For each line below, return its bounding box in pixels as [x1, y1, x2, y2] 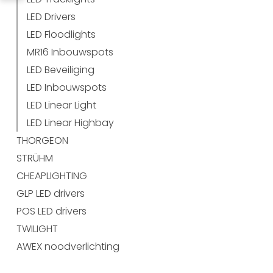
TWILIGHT [16, 222, 58, 236]
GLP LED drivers [16, 186, 85, 200]
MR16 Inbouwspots [27, 45, 113, 59]
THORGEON [16, 133, 68, 147]
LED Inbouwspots [27, 80, 107, 94]
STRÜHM [16, 151, 53, 165]
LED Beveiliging [27, 63, 94, 77]
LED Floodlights [27, 27, 96, 41]
